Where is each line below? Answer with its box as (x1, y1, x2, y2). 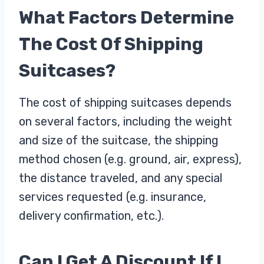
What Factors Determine (19, 6, 234, 28)
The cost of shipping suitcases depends (19, 95, 232, 110)
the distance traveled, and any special (19, 170, 222, 185)
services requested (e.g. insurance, (19, 189, 206, 204)
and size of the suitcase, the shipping (19, 133, 219, 147)
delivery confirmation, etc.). (19, 208, 164, 223)
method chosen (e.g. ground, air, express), (19, 151, 242, 166)
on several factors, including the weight (19, 114, 232, 128)
